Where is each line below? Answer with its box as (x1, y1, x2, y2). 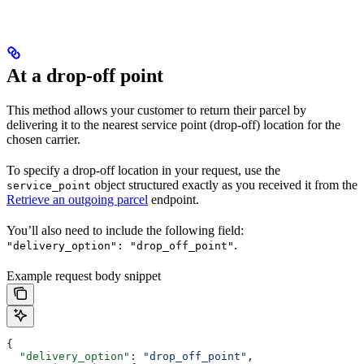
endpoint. (148, 193, 199, 207)
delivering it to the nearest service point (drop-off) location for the (6, 118, 340, 132)
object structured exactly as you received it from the (91, 178, 357, 193)
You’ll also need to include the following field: (6, 223, 244, 238)
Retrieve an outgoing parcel (6, 193, 148, 207)
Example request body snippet (6, 269, 161, 284)
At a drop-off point (6, 65, 163, 87)
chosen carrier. (6, 132, 80, 147)
